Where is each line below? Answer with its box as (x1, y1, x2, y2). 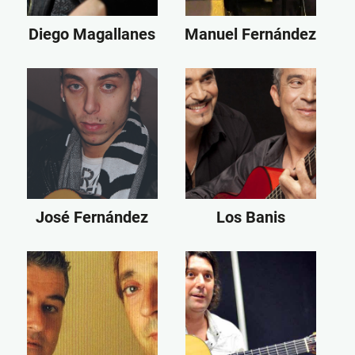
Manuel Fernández (185, 24, 316, 44)
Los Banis (216, 207, 285, 227)
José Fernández (36, 207, 148, 227)
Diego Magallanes (29, 24, 155, 44)
